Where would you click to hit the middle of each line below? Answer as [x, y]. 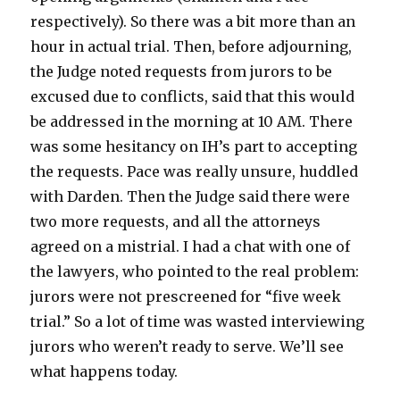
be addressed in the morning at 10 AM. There [192, 121]
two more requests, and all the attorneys [176, 221]
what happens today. [104, 371]
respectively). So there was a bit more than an [193, 21]
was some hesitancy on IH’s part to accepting [194, 146]
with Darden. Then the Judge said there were [191, 196]
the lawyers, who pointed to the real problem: [195, 271]
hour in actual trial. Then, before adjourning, [192, 46]
